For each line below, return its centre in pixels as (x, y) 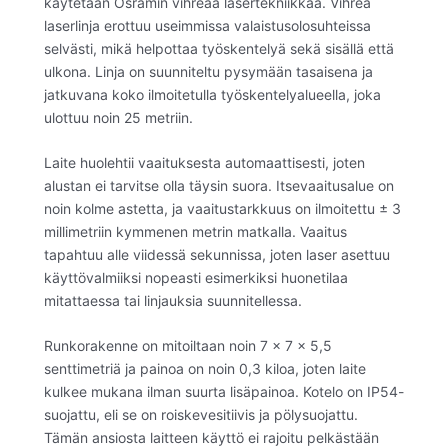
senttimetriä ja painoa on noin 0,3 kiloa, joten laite (205, 369)
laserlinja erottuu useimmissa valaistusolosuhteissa (207, 25)
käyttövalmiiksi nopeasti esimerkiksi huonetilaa (196, 277)
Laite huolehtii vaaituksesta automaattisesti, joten (204, 162)
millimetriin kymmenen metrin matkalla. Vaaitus (195, 231)
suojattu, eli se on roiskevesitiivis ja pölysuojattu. (201, 415)
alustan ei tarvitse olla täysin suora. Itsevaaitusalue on (219, 185)
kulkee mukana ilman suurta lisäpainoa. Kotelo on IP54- (224, 392)
